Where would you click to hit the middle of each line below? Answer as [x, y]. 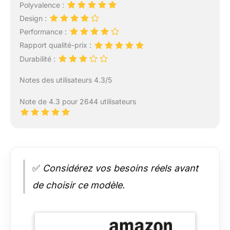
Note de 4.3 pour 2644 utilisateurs [78, 101]
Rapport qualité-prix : [56, 45]
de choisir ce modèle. [79, 185]
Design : [34, 18]
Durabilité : [38, 59]
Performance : [44, 32]
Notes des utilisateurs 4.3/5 [65, 80]
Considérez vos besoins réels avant [119, 168]
